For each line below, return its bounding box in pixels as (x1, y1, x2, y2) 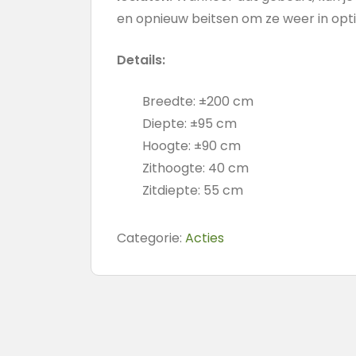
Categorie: (117, 229, 185, 247)
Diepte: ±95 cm (142, 114, 237, 133)
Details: (117, 51, 168, 69)
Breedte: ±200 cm (142, 92, 253, 110)
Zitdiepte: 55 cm (142, 181, 243, 199)
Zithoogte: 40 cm (142, 159, 249, 177)
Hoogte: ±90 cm (142, 137, 241, 155)
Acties (185, 229, 224, 247)
